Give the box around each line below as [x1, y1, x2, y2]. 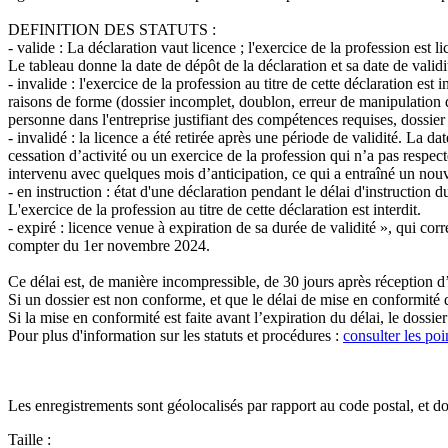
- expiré [8, 218, 56, 236]
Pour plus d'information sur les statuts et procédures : [8, 326, 343, 344]
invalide [17, 74, 67, 92]
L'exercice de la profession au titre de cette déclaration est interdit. [8, 200, 421, 218]
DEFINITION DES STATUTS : [8, 20, 216, 38]
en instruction [17, 182, 102, 200]
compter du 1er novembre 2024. [8, 236, 210, 254]
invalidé [17, 128, 67, 146]
